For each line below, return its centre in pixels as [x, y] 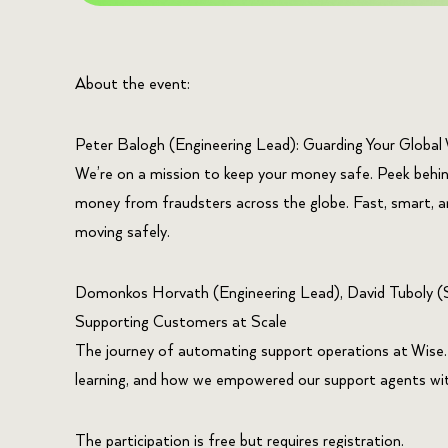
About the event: [132, 85]
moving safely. [122, 233]
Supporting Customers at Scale [181, 323]
